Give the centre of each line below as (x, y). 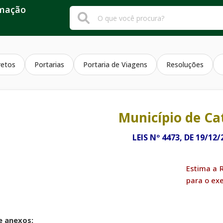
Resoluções (185, 64)
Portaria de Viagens (115, 64)
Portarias (49, 64)
